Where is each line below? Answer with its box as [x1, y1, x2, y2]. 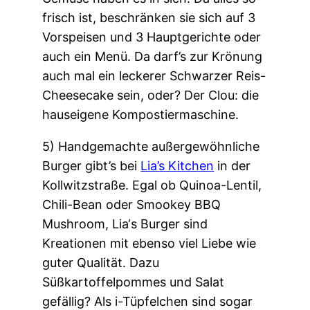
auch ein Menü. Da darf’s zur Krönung [42, 48, 263, 64]
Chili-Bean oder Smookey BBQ [42, 197, 221, 212]
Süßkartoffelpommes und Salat [42, 274, 225, 289]
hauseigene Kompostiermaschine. [42, 107, 239, 122]
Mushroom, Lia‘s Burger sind [42, 216, 208, 231]
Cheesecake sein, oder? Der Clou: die [42, 87, 259, 102]
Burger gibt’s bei [42, 158, 141, 173]
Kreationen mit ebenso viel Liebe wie [42, 235, 257, 250]
